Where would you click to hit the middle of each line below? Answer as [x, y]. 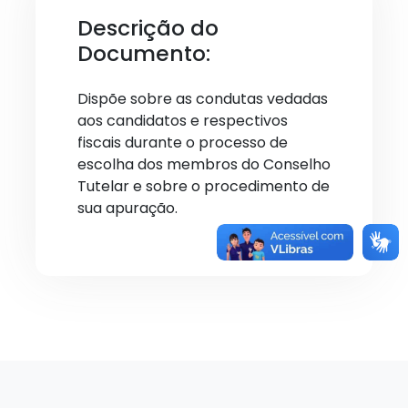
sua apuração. [127, 208]
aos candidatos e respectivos [183, 121]
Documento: [144, 53]
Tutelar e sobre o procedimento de [204, 186]
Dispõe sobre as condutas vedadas [203, 99]
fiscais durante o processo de [183, 143]
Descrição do [148, 28]
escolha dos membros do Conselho [204, 164]
